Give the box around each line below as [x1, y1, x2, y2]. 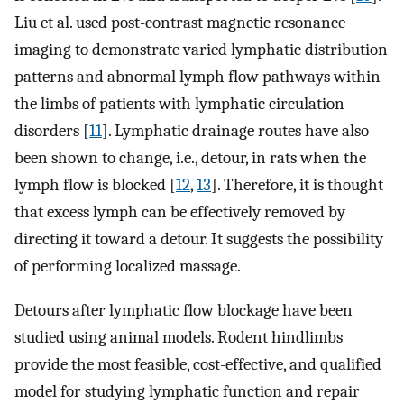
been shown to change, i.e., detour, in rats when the [14, 147, 366, 168]
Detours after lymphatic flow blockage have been [14, 299, 353, 320]
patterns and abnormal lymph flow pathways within [14, 66, 381, 87]
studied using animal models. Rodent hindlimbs [14, 326, 343, 347]
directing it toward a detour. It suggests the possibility [14, 228, 383, 249]
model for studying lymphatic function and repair [14, 381, 360, 401]
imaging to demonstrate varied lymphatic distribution [14, 39, 388, 60]
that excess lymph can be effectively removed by [14, 201, 345, 222]
